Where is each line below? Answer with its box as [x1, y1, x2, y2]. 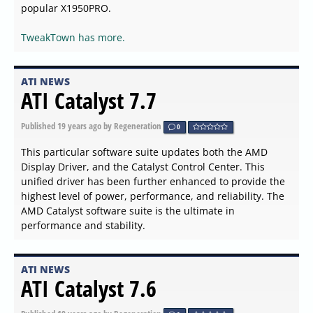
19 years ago [57, 119, 101, 132]
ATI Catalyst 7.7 [21, 85, 156, 115]
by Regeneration [101, 119, 163, 132]
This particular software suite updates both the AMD [21, 145, 268, 159]
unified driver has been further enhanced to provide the [21, 174, 285, 188]
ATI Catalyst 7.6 [21, 272, 156, 303]
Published [21, 119, 57, 132]
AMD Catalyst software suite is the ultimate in [21, 203, 235, 217]
